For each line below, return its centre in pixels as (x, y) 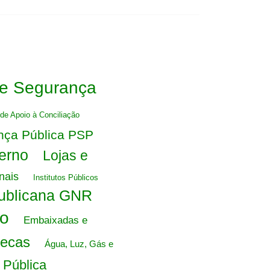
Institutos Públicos (66, 177)
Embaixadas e (55, 220)
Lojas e (65, 155)
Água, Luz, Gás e (79, 244)
